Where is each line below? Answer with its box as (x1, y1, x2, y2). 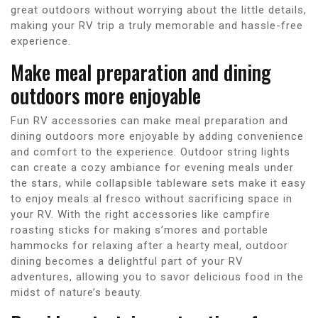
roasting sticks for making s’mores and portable (11, 223, 268, 236)
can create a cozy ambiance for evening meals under (11, 160, 294, 174)
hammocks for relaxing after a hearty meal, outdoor (11, 238, 288, 252)
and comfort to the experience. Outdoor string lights (11, 145, 290, 158)
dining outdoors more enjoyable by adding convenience (11, 129, 304, 143)
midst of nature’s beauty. (11, 285, 143, 299)
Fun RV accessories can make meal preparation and (11, 114, 288, 127)
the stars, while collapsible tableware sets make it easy (11, 176, 306, 190)
